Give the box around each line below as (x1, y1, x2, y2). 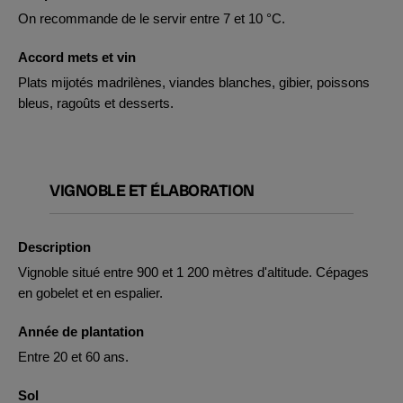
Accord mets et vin (18, 49, 136, 65)
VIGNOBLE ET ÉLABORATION (49, 180, 255, 201)
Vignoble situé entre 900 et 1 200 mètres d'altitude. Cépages (18, 264, 369, 280)
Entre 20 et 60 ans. (18, 349, 129, 364)
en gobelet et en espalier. (18, 285, 163, 300)
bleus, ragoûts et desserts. (18, 95, 174, 111)
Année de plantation (18, 324, 144, 339)
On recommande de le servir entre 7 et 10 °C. (18, 11, 285, 26)
